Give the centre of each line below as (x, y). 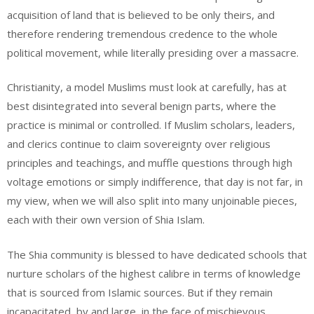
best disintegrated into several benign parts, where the (142, 106)
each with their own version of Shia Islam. (106, 220)
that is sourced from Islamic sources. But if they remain (140, 292)
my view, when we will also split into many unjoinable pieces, (152, 201)
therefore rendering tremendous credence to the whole (142, 33)
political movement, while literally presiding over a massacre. (153, 52)
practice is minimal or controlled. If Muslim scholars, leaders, (151, 125)
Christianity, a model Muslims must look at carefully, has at (147, 87)
